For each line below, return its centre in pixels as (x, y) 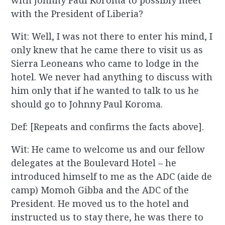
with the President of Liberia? (77, 14)
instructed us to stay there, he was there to (107, 217)
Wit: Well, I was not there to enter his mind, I (112, 36)
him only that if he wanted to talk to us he (105, 91)
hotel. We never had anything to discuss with (112, 77)
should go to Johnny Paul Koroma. (87, 104)
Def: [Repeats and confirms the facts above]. (108, 127)
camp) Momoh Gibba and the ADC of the (100, 190)
